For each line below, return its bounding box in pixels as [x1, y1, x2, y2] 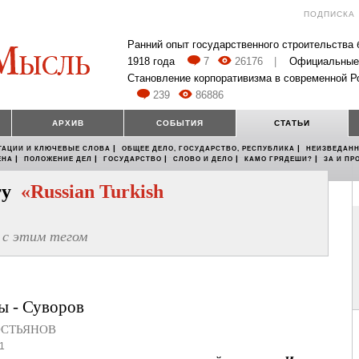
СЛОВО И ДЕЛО [173, 155, 233, 163]
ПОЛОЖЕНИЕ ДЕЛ [24, 155, 92, 163]
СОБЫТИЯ [156, 119, 204, 128]
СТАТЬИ [274, 119, 310, 128]
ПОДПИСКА [304, 10, 355, 18]
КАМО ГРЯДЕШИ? [244, 155, 313, 163]
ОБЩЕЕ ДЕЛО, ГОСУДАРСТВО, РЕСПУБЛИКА [122, 145, 295, 153]
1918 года [127, 55, 175, 68]
